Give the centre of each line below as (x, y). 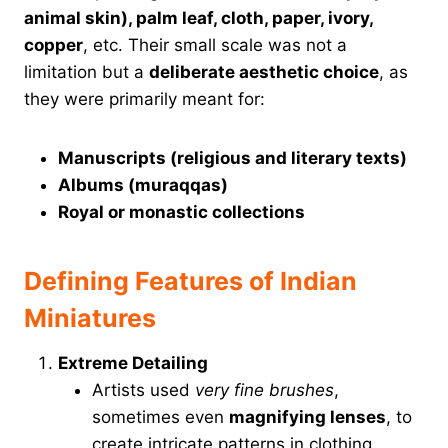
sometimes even (160, 416)
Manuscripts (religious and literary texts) (232, 157)
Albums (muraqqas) (143, 184)
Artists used (143, 389)
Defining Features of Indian (190, 281)
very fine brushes (264, 389)
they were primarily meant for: (144, 98)
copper (53, 44)
